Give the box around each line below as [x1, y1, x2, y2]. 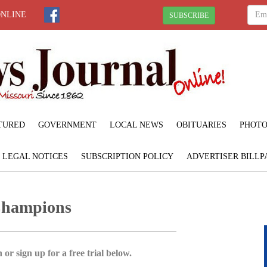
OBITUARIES [176, 120, 226, 129]
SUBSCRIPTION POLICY [81, 151, 173, 161]
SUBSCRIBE [169, 11, 209, 20]
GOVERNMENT [38, 120, 97, 129]
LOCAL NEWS [109, 120, 163, 129]
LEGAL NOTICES [2, 151, 68, 161]
